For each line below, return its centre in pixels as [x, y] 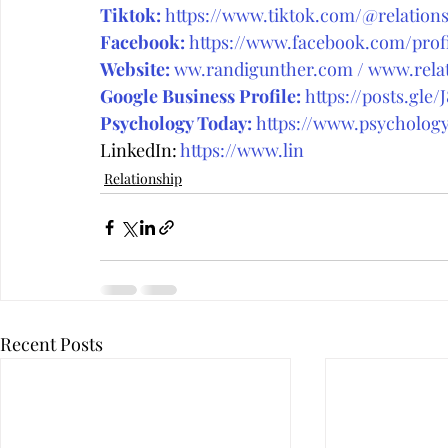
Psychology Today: [176, 123]
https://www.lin [242, 150]
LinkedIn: [140, 150]
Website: [135, 69]
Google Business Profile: [200, 96]
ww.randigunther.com [263, 69]
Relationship [143, 179]
